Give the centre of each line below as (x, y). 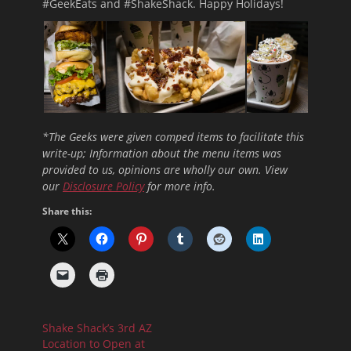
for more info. (180, 186)
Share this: (67, 211)
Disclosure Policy (103, 186)
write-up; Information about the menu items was (162, 153)
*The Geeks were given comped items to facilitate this (173, 136)
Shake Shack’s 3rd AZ (97, 327)
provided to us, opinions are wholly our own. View (165, 169)
